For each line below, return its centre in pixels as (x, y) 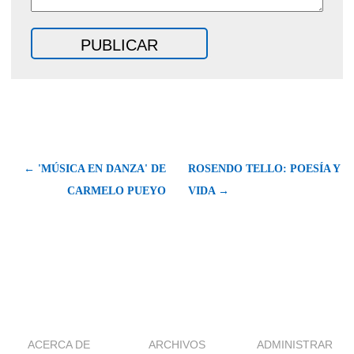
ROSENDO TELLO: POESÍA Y (264, 169)
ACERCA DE (59, 345)
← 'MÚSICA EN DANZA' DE (95, 169)
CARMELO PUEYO (117, 191)
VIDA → (209, 191)
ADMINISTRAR (295, 345)
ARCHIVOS (177, 345)
